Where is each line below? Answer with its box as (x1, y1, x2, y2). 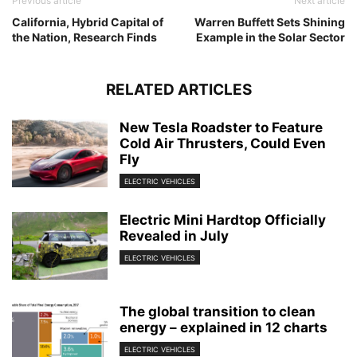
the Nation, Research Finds (12, 30, 157, 44)
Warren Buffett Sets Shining (194, 15, 345, 29)
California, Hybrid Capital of (12, 15, 163, 29)
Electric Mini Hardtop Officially (120, 212, 326, 229)
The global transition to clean (120, 304, 316, 320)
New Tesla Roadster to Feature (120, 120, 323, 135)
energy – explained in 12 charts (120, 320, 328, 336)
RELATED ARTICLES (105, 80, 252, 99)
